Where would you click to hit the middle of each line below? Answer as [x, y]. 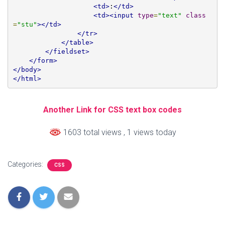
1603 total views [92, 132]
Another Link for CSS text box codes [113, 110]
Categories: [26, 164]
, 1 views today [150, 132]
